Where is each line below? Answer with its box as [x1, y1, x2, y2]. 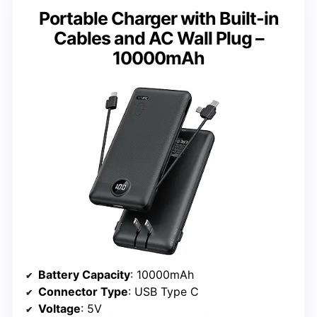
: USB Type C [128, 284, 199, 299]
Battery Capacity [38, 267, 130, 282]
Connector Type [38, 284, 128, 299]
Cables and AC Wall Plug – [53, 28, 264, 50]
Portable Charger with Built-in [38, 8, 279, 30]
